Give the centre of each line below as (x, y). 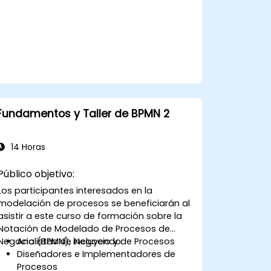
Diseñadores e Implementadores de (96, 254)
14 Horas (27, 147)
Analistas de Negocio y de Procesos (96, 241)
